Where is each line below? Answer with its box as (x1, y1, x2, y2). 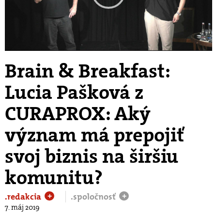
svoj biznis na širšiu (5, 143, 178, 169)
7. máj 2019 (5, 202, 40, 212)
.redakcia (5, 190, 43, 202)
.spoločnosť (71, 190, 118, 202)
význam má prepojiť (5, 122, 184, 148)
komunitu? (5, 165, 103, 190)
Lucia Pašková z (5, 79, 143, 105)
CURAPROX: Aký (5, 101, 151, 126)
